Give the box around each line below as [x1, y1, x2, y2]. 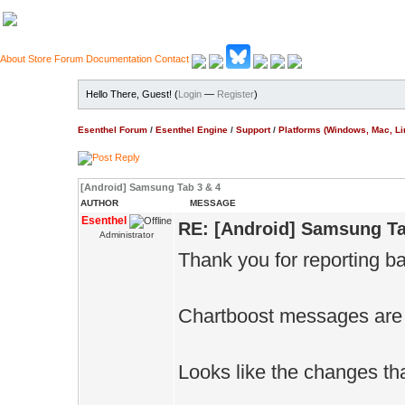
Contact [155, 53, 189, 64]
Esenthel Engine [155, 124, 228, 135]
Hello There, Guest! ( [86, 89, 178, 99]
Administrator [99, 230, 154, 240]
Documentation [86, 53, 152, 64]
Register [217, 89, 254, 99]
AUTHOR [80, 198, 118, 208]
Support [236, 124, 270, 135]
